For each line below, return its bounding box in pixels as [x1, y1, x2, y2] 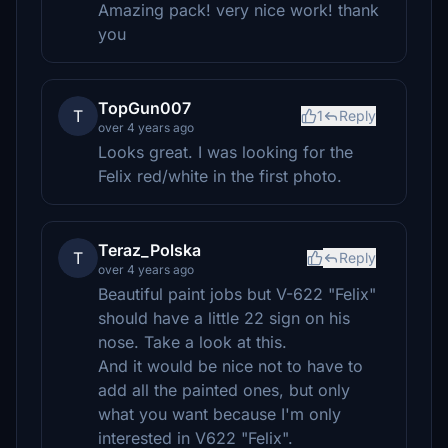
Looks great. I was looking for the [98, 142, 353, 162]
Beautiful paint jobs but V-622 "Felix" [98, 284, 376, 304]
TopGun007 [98, 98, 191, 118]
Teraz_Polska [98, 240, 201, 260]
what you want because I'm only [98, 404, 341, 424]
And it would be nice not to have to [98, 356, 363, 376]
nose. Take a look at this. [98, 332, 287, 352]
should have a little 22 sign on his [98, 308, 350, 328]
